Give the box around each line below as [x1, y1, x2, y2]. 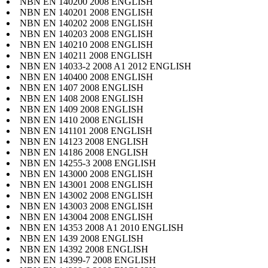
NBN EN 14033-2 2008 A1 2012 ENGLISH [20, 60, 191, 71]
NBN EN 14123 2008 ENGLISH [20, 136, 148, 147]
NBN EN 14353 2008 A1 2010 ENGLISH [20, 222, 184, 233]
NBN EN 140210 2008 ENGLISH [20, 39, 153, 50]
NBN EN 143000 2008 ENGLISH [20, 168, 153, 179]
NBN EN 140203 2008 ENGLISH [20, 28, 153, 39]
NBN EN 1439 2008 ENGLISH [20, 233, 144, 243]
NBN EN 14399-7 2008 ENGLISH [20, 254, 156, 265]
